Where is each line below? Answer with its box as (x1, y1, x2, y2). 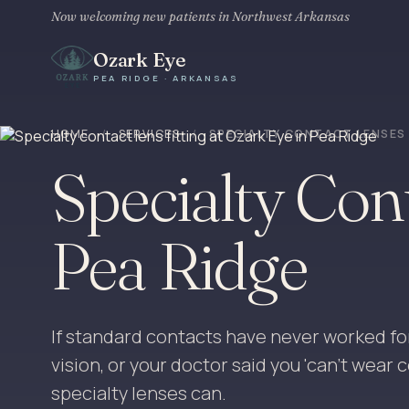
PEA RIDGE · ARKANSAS (93, 72, 239, 85)
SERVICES (118, 126, 181, 142)
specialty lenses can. (51, 381, 226, 405)
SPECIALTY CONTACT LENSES (208, 126, 406, 142)
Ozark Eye (93, 48, 187, 72)
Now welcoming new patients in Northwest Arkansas (51, 7, 350, 25)
